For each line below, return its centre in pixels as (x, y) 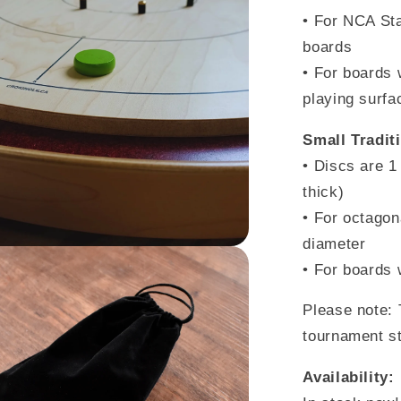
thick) (324, 192)
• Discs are (346, 166)
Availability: (349, 378)
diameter (334, 243)
